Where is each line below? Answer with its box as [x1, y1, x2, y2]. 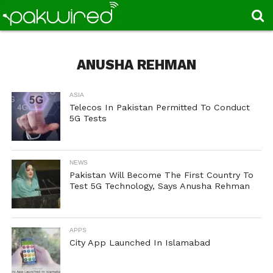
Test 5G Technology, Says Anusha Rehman [69, 181, 250, 191]
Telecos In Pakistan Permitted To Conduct [69, 102, 250, 112]
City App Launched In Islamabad [69, 238, 210, 247]
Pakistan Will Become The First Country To [69, 170, 253, 180]
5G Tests [69, 113, 107, 123]
